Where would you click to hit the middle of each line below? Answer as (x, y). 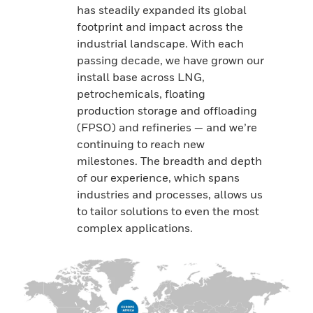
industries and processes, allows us (170, 195)
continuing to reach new (141, 144)
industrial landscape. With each (160, 44)
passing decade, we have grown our (170, 60)
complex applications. (135, 228)
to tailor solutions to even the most (168, 211)
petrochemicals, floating (141, 94)
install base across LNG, (141, 77)
